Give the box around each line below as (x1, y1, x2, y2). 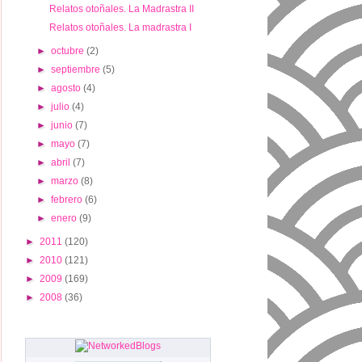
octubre (51, 45, 87, 57)
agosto (51, 82, 84, 94)
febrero (51, 194, 86, 205)
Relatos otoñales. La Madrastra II (48, 3, 194, 15)
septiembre (51, 64, 103, 75)
